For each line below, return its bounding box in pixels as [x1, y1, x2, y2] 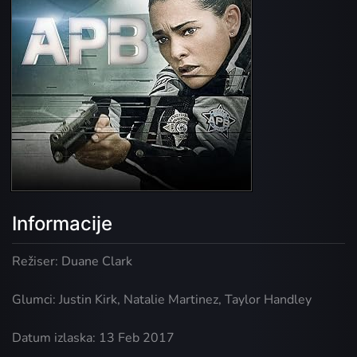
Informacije [12, 212, 112, 236]
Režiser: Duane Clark [12, 253, 132, 271]
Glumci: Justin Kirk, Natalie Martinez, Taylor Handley [12, 291, 312, 309]
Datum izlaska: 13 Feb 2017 [12, 329, 175, 347]
